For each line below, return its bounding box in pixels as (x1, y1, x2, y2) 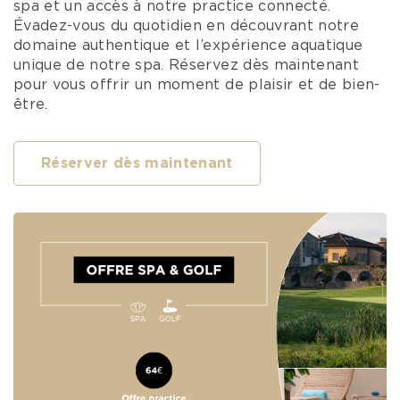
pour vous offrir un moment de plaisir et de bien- (13, 78, 380, 92)
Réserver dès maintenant (41, 156, 233, 171)
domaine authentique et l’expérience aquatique (13, 38, 363, 53)
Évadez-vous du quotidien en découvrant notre (13, 19, 359, 33)
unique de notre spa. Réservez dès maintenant (13, 58, 359, 72)
